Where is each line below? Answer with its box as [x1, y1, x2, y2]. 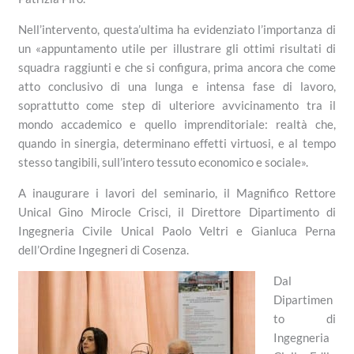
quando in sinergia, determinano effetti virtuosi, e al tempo [18, 136, 336, 151]
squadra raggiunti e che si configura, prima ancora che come [18, 60, 336, 75]
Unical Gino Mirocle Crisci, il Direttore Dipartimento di [18, 205, 336, 220]
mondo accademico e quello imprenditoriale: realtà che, [18, 117, 336, 132]
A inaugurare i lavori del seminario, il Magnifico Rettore [18, 186, 336, 201]
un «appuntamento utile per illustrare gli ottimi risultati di [18, 41, 336, 56]
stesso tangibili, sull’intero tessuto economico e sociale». [18, 155, 309, 170]
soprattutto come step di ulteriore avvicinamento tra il [18, 98, 336, 113]
